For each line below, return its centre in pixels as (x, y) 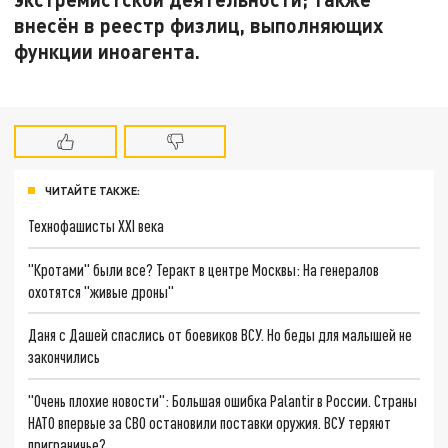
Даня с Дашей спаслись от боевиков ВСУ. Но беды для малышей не (220, 335)
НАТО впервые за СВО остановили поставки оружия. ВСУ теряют (210, 422)
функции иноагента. (107, 50)
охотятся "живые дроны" (101, 291)
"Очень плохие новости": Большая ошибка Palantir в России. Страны (223, 400)
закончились (64, 357)
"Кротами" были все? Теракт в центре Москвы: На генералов (204, 269)
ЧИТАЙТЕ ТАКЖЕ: (92, 191)
